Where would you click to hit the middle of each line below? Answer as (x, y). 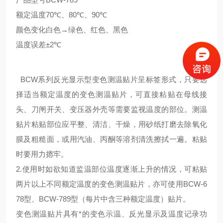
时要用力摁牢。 (42, 154)
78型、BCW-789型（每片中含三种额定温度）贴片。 (103, 199)
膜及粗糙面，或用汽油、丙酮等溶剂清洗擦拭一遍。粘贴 (111, 139)
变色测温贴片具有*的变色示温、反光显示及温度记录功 (111, 214)
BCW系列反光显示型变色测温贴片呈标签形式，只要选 (111, 79)
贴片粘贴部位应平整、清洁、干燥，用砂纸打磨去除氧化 (111, 124)
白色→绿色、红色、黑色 (87, 30)
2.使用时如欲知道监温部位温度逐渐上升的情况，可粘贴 (111, 169)
